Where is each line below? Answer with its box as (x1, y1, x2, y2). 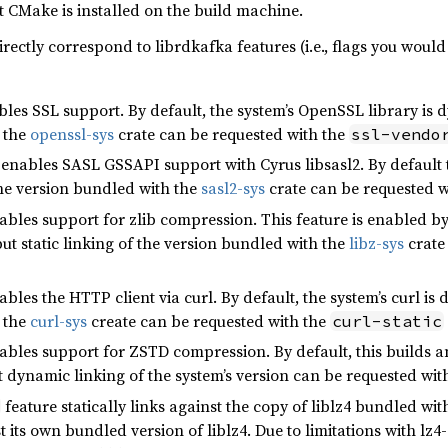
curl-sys (30, 309, 87, 332)
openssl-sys (30, 122, 114, 145)
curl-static (332, 310, 442, 331)
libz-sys (349, 231, 404, 254)
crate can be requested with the (114, 122, 349, 145)
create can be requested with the (87, 309, 330, 332)
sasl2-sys (201, 177, 265, 200)
